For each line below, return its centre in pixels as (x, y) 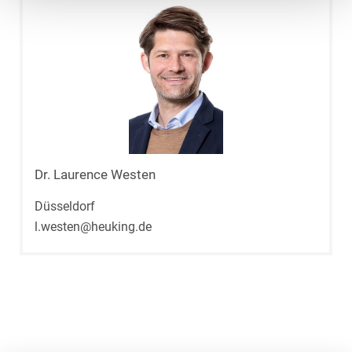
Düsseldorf (65, 207)
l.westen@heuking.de (93, 227)
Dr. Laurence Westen (95, 175)
